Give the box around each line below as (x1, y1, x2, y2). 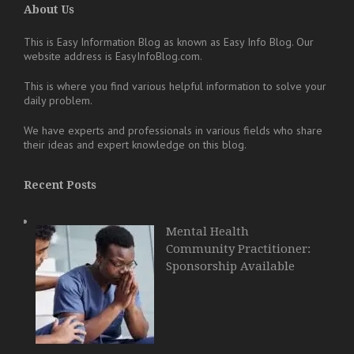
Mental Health (166, 224, 249, 239)
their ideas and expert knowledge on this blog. (24, 137, 247, 152)
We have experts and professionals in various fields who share (24, 122, 322, 137)
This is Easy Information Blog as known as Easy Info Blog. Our (24, 34, 314, 49)
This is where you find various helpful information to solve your (24, 78, 326, 93)
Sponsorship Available (166, 258, 295, 273)
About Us (24, 2, 74, 16)
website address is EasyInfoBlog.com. (24, 48, 202, 63)
